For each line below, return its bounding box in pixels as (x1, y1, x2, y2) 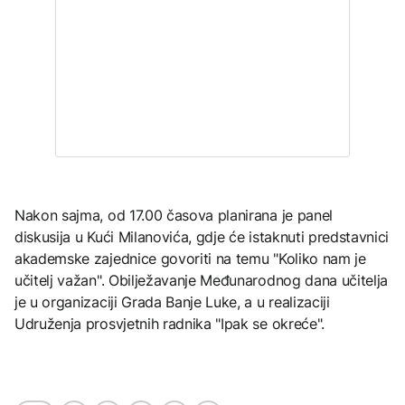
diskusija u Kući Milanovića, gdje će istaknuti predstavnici (14, 227, 390, 246)
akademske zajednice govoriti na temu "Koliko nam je (14, 249, 366, 268)
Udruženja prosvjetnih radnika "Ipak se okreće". (14, 314, 325, 333)
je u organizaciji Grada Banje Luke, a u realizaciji (14, 292, 330, 311)
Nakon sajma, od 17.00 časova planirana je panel (14, 205, 333, 224)
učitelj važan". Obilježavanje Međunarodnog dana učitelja (14, 270, 389, 289)
